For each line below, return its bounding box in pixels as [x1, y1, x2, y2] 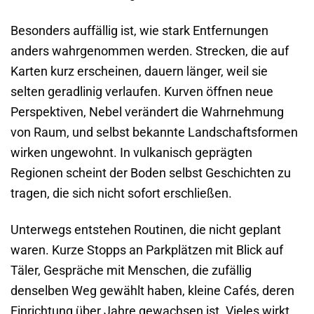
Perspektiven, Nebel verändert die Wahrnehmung [11, 104, 284, 119]
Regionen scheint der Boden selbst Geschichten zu [11, 165, 291, 180]
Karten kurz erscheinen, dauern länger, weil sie [11, 63, 268, 78]
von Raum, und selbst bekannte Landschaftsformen [11, 124, 298, 139]
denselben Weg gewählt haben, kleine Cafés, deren [11, 283, 294, 299]
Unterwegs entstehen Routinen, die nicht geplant [11, 222, 281, 238]
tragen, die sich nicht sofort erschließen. [11, 185, 232, 200]
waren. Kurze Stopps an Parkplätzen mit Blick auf [11, 243, 283, 258]
